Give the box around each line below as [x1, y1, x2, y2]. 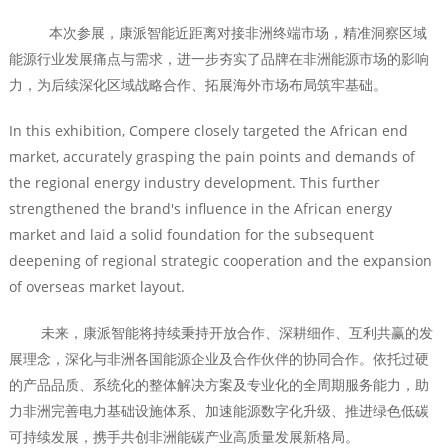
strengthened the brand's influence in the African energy [8, 199, 392, 219]
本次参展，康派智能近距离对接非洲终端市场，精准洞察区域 [8, 23, 427, 43]
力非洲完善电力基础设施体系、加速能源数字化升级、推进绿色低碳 [8, 401, 429, 421]
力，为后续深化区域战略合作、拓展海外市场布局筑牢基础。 [8, 75, 387, 95]
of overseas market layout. [8, 277, 185, 297]
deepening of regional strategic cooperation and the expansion [8, 251, 432, 271]
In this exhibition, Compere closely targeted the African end [8, 121, 408, 141]
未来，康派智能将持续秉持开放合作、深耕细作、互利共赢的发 [8, 323, 433, 343]
